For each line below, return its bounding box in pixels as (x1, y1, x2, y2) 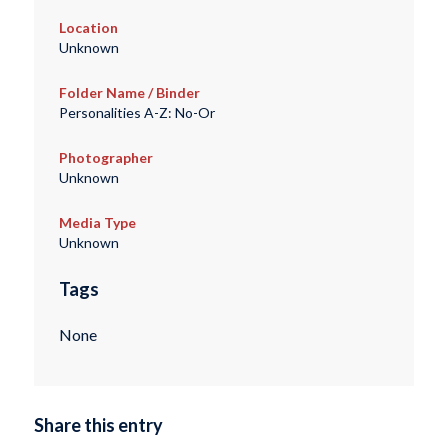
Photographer (58, 149, 153, 167)
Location (58, 19, 118, 37)
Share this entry (33, 413, 163, 436)
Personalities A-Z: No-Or (58, 104, 215, 122)
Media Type (58, 214, 136, 232)
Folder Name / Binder (58, 84, 200, 102)
